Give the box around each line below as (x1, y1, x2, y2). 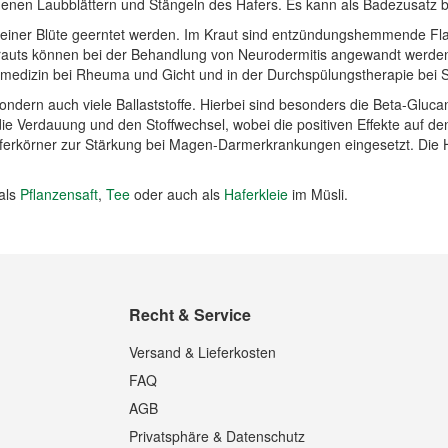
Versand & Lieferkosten (129, 342, 277, 362)
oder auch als (130, 184, 224, 204)
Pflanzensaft (20, 184, 98, 204)
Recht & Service (129, 303, 252, 326)
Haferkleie (224, 184, 288, 204)
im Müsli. (288, 184, 348, 204)
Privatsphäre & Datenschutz (129, 426, 306, 446)
